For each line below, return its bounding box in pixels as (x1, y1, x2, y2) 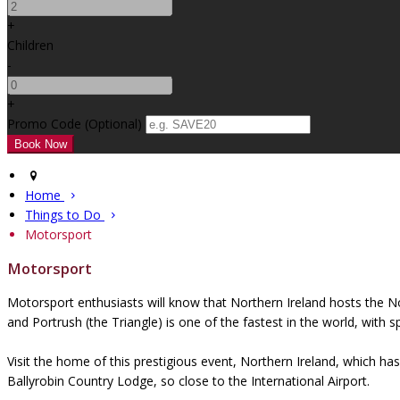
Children (7, 36, 54, 54)
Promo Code (7, 114, 81, 132)
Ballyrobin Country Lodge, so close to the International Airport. (7, 372, 370, 390)
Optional (88, 114, 137, 132)
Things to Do (25, 205, 101, 223)
